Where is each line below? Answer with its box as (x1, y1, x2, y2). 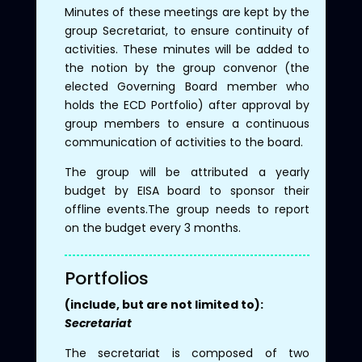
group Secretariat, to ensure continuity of (64, 22, 310, 39)
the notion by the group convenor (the (64, 59, 310, 76)
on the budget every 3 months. (64, 219, 241, 236)
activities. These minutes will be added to (64, 40, 310, 57)
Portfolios (64, 265, 149, 291)
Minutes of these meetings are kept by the (64, 3, 310, 20)
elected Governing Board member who (64, 78, 310, 95)
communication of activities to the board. (64, 133, 303, 150)
